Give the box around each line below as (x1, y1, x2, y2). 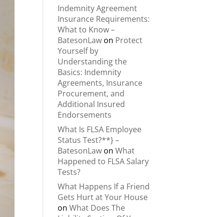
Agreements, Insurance (58, 77, 143, 88)
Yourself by (58, 46, 99, 56)
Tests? (58, 167, 81, 177)
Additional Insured (58, 99, 125, 109)
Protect (115, 35, 143, 46)
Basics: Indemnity (58, 67, 122, 77)
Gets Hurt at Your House (58, 192, 148, 202)
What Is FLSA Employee (58, 124, 142, 135)
